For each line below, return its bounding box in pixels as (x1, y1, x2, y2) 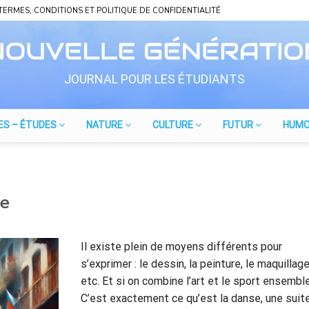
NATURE (86, 119, 125, 131)
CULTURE (152, 119, 195, 131)
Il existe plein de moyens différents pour (81, 239, 283, 253)
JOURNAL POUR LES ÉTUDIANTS (64, 72, 245, 87)
